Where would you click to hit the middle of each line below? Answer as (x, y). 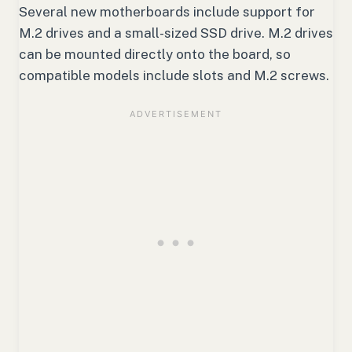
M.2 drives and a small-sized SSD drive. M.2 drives (176, 33)
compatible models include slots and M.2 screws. (174, 75)
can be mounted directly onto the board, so (155, 54)
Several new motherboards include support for (167, 11)
